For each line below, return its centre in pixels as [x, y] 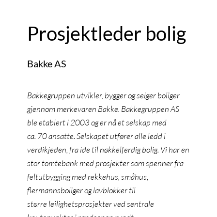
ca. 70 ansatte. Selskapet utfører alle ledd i [96, 136]
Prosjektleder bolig [107, 33]
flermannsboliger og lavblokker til [81, 190]
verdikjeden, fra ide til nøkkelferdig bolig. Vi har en [108, 149]
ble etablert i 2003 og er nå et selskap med [97, 122]
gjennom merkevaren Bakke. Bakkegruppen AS [103, 108]
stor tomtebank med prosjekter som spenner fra [105, 163]
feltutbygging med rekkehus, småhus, [88, 176]
